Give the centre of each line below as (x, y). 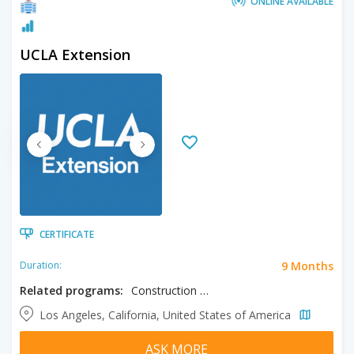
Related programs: (72, 290)
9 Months (307, 265)
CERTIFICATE (67, 234)
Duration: (41, 265)
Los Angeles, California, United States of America (167, 314)
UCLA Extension (75, 54)
